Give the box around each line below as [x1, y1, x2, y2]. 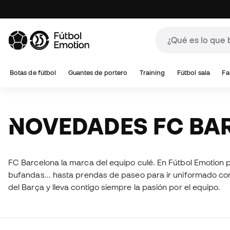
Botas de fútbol [10, 69, 56, 76]
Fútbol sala [177, 69, 210, 76]
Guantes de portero [68, 69, 128, 76]
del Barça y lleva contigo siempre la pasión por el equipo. [8, 182, 223, 191]
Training [139, 69, 165, 76]
